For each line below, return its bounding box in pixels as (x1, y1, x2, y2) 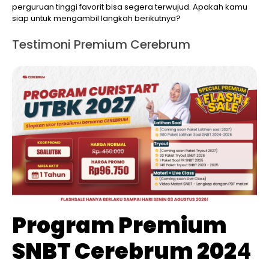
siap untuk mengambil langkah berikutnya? (12, 13, 181, 25)
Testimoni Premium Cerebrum (12, 36, 190, 53)
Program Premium (12, 210, 227, 241)
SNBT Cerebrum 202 (12, 236, 237, 267)
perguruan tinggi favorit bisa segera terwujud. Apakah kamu (12, 1, 247, 13)
